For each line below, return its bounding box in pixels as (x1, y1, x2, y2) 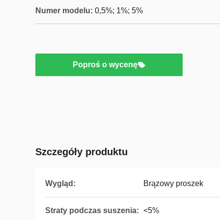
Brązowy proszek (143, 179, 203, 188)
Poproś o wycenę (73, 60, 137, 69)
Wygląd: (45, 179, 76, 188)
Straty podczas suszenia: (45, 206, 139, 215)
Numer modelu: (35, 6, 93, 15)
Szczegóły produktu (35, 146, 128, 157)
